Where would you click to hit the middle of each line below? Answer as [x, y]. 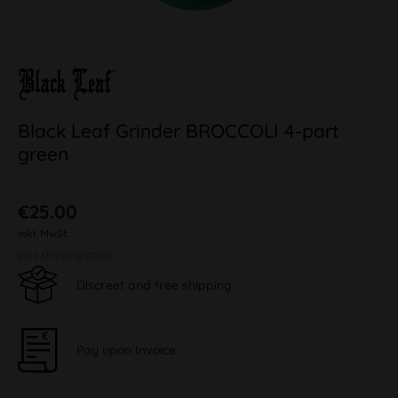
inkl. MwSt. [43, 233]
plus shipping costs [64, 255]
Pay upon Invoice [126, 350]
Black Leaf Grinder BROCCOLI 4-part [179, 131]
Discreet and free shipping [154, 285]
